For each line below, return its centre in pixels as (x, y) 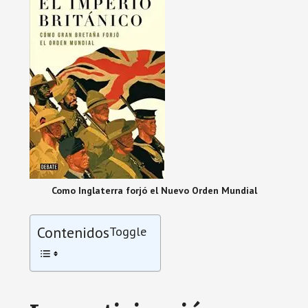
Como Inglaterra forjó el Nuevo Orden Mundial (154, 190)
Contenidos (73, 232)
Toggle (128, 231)
